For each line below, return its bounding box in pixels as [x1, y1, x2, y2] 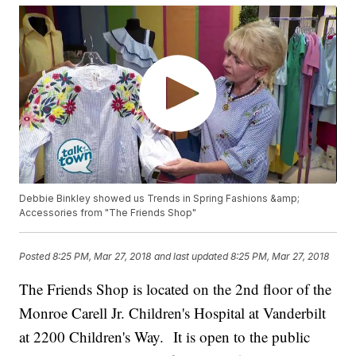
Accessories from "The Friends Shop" [19, 207, 197, 219]
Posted [19, 250, 53, 262]
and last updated [154, 250, 229, 262]
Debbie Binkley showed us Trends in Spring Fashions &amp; [19, 192, 300, 205]
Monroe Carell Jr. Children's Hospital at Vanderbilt [19, 303, 327, 323]
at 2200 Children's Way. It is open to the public [19, 327, 311, 347]
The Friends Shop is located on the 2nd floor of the [19, 279, 332, 300]
